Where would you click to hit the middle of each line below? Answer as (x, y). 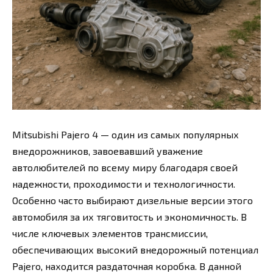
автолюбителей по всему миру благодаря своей (125, 167)
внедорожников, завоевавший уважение (108, 151)
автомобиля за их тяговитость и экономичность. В (129, 216)
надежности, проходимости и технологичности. (124, 183)
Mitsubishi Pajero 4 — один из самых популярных (126, 134)
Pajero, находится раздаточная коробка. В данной (127, 266)
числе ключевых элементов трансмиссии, (110, 233)
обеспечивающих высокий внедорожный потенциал (135, 249)
